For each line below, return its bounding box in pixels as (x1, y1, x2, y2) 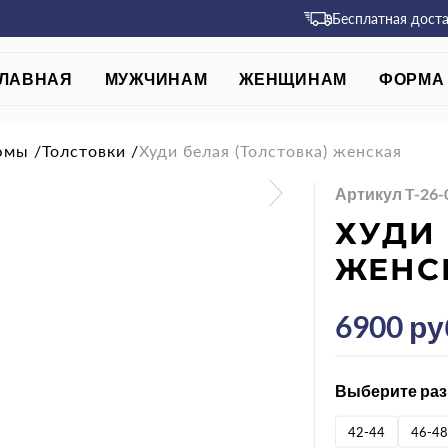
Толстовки (42, 141, 126, 160)
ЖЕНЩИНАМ (239, 69, 347, 88)
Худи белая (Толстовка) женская (139, 141, 402, 160)
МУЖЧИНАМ (104, 69, 208, 88)
